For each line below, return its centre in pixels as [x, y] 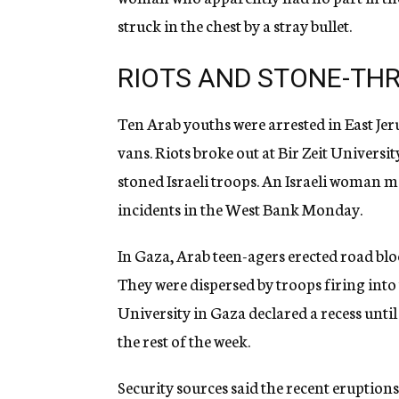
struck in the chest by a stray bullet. [235, 25]
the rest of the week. [184, 341]
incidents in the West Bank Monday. [240, 209]
